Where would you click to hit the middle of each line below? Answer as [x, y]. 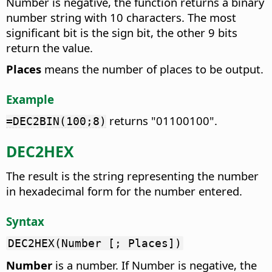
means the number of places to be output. [152, 69]
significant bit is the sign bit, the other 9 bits [122, 32]
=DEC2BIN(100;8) [56, 121]
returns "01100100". [162, 121]
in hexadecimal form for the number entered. [124, 191]
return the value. [49, 47]
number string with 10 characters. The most [121, 17]
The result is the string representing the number [132, 175]
